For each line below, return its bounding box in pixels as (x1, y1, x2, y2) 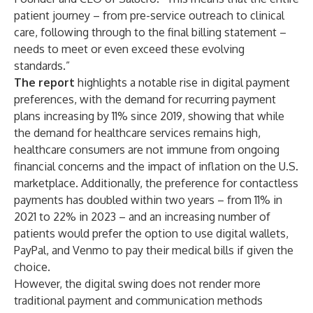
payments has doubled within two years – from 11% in (14, 193, 282, 207)
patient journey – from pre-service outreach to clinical (14, 8, 284, 22)
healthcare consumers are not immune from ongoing (14, 143, 279, 156)
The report (14, 75, 75, 89)
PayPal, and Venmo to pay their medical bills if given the (14, 243, 293, 257)
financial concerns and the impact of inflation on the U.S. (14, 159, 298, 173)
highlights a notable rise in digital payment (75, 75, 290, 89)
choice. (14, 260, 50, 274)
